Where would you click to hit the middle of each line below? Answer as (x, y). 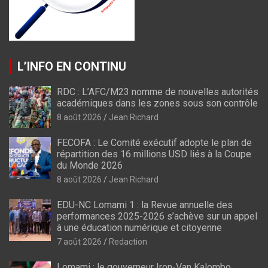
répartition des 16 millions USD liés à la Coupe (154, 154)
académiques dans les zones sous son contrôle (157, 103)
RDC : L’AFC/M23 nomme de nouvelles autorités (158, 92)
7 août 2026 (79, 241)
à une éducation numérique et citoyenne (139, 227)
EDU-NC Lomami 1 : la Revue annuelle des (145, 205)
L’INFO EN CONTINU (72, 66)
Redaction (128, 241)
